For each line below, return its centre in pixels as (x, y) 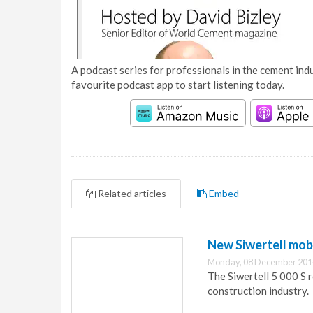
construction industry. (258, 291)
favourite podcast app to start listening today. (178, 85)
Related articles (131, 193)
